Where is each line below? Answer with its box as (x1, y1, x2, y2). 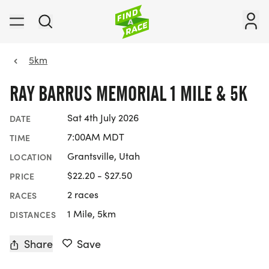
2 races (67, 188, 98, 201)
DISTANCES (10, 208, 56, 221)
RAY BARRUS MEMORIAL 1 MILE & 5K (10, 81, 247, 106)
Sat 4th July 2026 (67, 111, 139, 124)
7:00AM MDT (67, 130, 124, 144)
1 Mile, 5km (67, 207, 116, 220)
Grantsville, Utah (67, 150, 140, 163)
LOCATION (10, 151, 53, 163)
